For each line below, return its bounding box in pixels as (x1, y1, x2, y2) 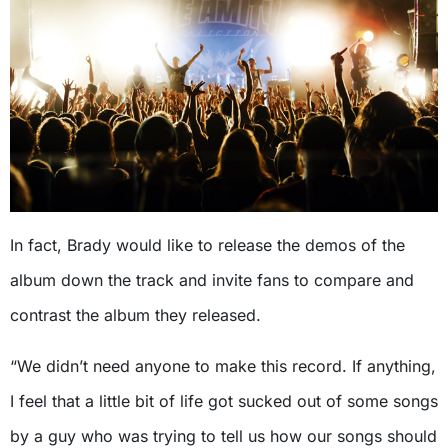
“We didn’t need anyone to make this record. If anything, (10, 355, 436, 376)
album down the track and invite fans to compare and (10, 269, 414, 290)
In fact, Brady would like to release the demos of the (10, 234, 405, 255)
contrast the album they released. (10, 304, 261, 325)
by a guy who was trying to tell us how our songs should (10, 425, 437, 446)
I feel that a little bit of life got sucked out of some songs (10, 390, 438, 411)
